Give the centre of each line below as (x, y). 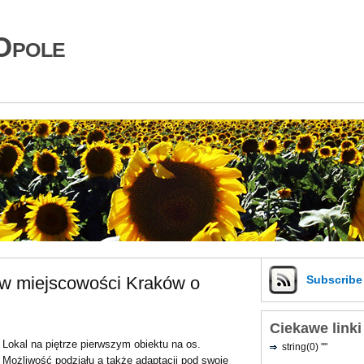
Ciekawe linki (316, 328)
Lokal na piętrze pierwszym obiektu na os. (102, 344)
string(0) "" (305, 347)
